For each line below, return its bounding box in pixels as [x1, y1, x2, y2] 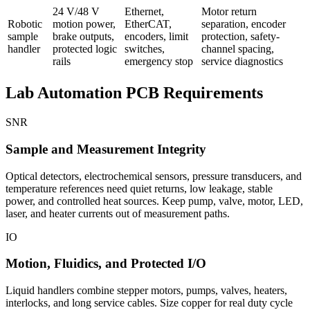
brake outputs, [53, 30, 114, 43]
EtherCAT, [125, 18, 172, 30]
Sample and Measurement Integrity [6, 141, 206, 156]
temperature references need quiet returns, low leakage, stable [6, 182, 273, 194]
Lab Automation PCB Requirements [6, 84, 263, 102]
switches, [125, 43, 165, 55]
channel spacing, [201, 43, 274, 55]
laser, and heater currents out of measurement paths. [6, 207, 230, 219]
